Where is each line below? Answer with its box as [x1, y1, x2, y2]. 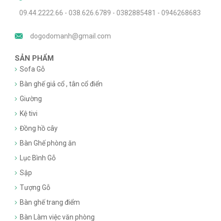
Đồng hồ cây [20, 124, 58, 133]
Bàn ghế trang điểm [20, 198, 80, 207]
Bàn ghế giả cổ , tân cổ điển [20, 80, 103, 88]
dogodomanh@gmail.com [30, 32, 111, 40]
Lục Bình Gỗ [20, 154, 56, 162]
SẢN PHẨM [15, 54, 54, 63]
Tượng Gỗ [20, 184, 50, 192]
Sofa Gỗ [20, 65, 45, 74]
